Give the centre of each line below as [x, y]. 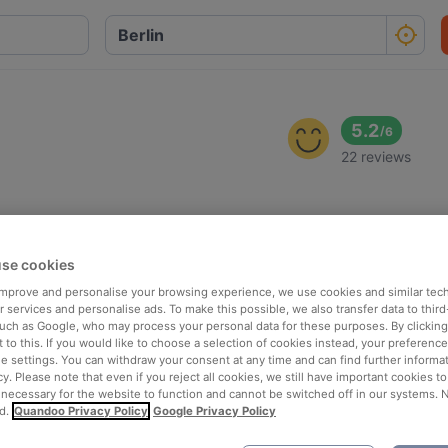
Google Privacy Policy [214, 410]
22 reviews [376, 156]
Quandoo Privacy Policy [81, 410]
